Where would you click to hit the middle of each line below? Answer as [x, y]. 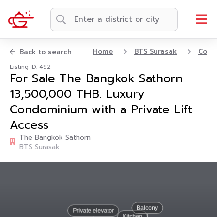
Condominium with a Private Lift [101, 109]
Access [29, 125]
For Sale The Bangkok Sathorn [96, 78]
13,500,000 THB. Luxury [77, 94]
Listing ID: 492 [30, 67]
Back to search [46, 52]
